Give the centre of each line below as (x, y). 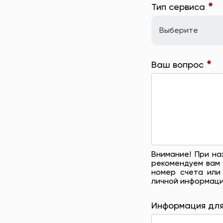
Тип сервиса (180, 7)
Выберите (179, 31)
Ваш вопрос (179, 65)
